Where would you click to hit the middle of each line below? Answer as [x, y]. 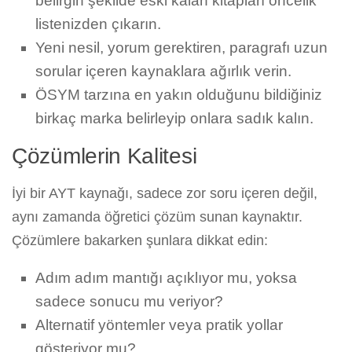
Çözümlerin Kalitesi [104, 156]
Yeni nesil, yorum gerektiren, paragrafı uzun [181, 48]
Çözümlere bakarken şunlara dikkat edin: [140, 241]
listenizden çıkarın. [98, 24]
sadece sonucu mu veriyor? [129, 302]
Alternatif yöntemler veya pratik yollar [159, 325]
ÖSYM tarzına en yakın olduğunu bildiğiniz [179, 95]
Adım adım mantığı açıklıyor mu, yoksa [166, 278]
